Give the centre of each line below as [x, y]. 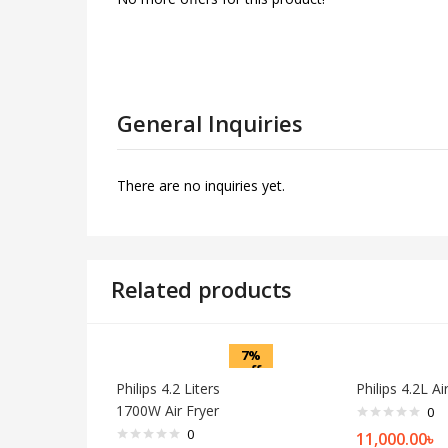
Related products [202, 288]
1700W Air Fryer [167, 410]
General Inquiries [210, 122]
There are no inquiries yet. [201, 185]
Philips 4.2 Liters [168, 388]
